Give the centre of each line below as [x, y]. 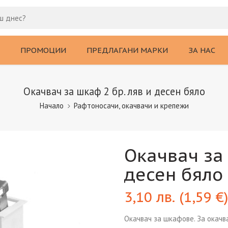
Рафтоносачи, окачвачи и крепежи [131, 106]
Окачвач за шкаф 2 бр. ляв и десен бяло [114, 92]
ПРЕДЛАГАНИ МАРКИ [127, 50]
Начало [51, 106]
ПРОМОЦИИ [43, 50]
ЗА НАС [202, 50]
